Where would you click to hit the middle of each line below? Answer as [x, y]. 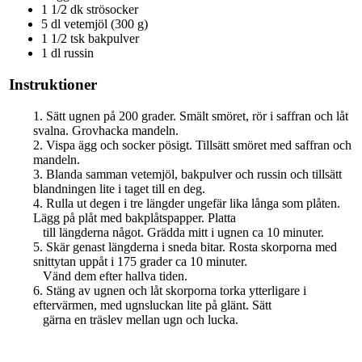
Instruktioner [53, 85]
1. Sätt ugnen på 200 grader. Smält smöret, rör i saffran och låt [191, 116]
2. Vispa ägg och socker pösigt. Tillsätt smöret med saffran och [192, 145]
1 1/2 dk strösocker [90, 10]
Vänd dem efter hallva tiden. [110, 276]
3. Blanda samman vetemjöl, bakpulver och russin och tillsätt [187, 174]
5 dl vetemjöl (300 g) [95, 24]
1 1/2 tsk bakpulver [90, 39]
